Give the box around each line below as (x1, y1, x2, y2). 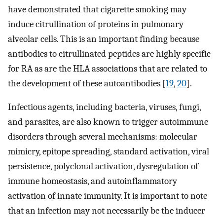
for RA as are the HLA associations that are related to (8, 63, 207, 74)
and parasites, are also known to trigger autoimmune (8, 116, 208, 128)
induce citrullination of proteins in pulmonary (8, 18, 184, 30)
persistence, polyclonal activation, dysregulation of (8, 161, 198, 172)
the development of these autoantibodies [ (8, 77, 166, 89)
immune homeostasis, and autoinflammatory (8, 176, 177, 187)
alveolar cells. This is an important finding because (8, 33, 199, 44)
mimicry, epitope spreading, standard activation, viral (8, 146, 209, 157)
